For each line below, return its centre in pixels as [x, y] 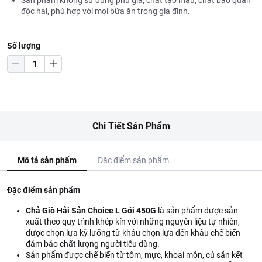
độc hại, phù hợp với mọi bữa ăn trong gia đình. [106, 11]
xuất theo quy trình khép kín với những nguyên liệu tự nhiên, [133, 222]
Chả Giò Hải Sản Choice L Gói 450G [91, 211]
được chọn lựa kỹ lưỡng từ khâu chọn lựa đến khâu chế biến [133, 233]
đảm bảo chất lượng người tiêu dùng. [93, 244]
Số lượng [24, 46]
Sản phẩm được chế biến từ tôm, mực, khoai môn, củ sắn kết [134, 255]
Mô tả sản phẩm [47, 160]
